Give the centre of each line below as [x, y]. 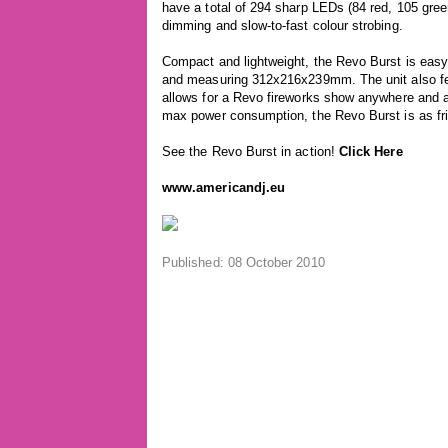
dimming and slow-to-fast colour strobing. [282, 25]
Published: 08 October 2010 [243, 262]
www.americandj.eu [224, 187]
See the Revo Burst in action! [250, 151]
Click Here [370, 151]
